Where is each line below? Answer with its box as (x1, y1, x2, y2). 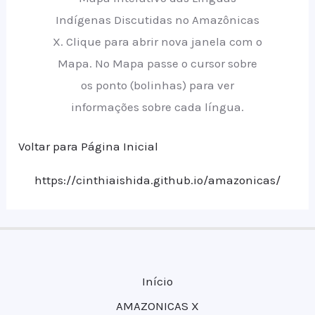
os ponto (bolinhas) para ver (81, 77, 234, 92)
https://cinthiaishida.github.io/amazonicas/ (34, 173, 281, 188)
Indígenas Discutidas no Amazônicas (56, 12, 259, 27)
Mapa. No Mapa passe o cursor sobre (58, 56, 257, 70)
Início (142, 274, 173, 289)
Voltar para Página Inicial (18, 139, 159, 154)
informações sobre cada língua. (71, 99, 244, 114)
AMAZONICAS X (116, 299, 199, 314)
